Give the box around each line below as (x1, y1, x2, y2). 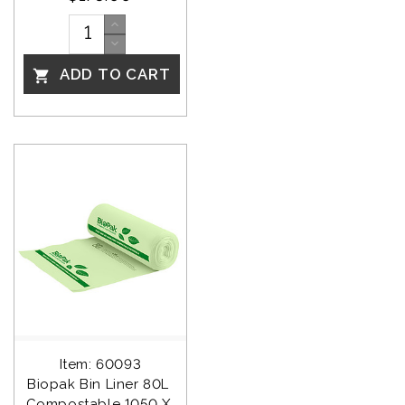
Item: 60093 (59, 356, 142, 373)
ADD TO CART (55, 64, 171, 83)
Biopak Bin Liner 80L (27, 376, 174, 393)
